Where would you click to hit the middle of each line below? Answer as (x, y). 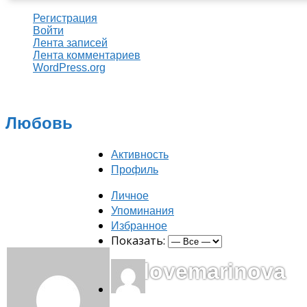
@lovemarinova (204, 272)
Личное (130, 196)
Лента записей (70, 43)
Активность (140, 155)
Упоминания (143, 211)
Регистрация (65, 19)
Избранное (139, 226)
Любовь (39, 123)
